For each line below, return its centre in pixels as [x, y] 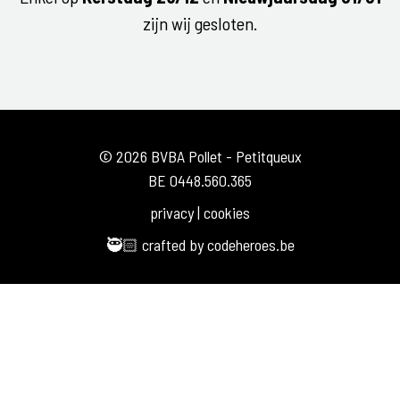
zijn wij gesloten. [200, 24]
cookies [227, 213]
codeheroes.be [250, 245]
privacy [172, 213]
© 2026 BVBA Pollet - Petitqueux [200, 157]
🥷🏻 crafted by [156, 245]
